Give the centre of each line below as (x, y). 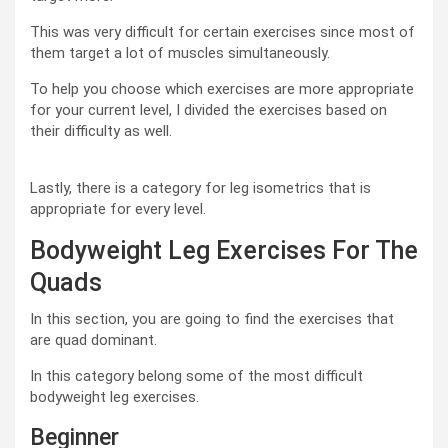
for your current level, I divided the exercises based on (208, 110)
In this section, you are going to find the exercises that (212, 319)
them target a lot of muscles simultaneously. (180, 53)
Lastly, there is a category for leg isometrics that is (200, 188)
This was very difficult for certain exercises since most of (222, 32)
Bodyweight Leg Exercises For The (224, 251)
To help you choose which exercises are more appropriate (222, 89)
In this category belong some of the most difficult (196, 376)
